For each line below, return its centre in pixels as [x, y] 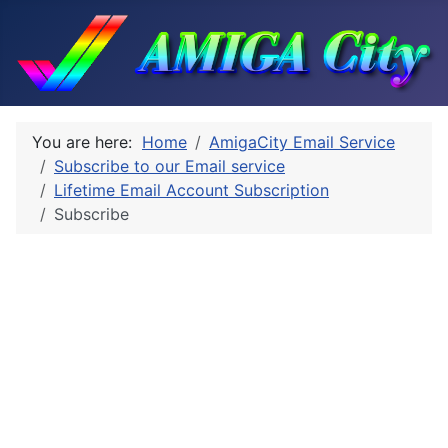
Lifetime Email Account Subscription [191, 190]
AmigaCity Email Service [302, 142]
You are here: [87, 142]
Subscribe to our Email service [169, 166]
